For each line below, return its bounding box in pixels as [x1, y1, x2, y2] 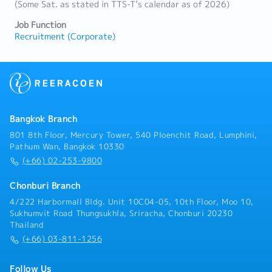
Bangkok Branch [10, 113, 77, 126]
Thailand [10, 219, 44, 231]
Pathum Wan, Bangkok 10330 [10, 141, 124, 152]
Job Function [15, 19, 66, 31]
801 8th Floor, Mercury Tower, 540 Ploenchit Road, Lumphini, [10, 129, 257, 141]
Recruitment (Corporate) [15, 30, 115, 42]
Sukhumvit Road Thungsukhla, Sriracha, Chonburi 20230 [10, 208, 233, 219]
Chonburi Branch [10, 180, 81, 192]
